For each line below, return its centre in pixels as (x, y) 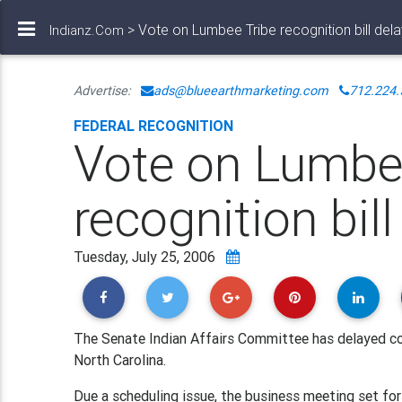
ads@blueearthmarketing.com (241, 91)
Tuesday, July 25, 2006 (150, 257)
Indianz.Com (87, 30)
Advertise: (108, 91)
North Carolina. (120, 360)
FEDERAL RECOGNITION (154, 126)
